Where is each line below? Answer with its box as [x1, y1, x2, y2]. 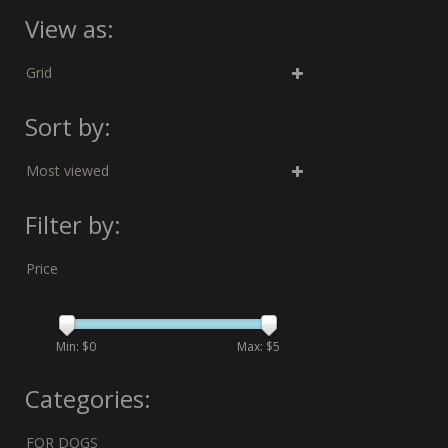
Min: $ [56, 337, 89, 355]
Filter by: [25, 207, 121, 241]
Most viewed [26, 160, 109, 180]
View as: [25, 11, 114, 45]
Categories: [25, 381, 151, 415]
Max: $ [237, 337, 273, 355]
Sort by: [25, 109, 111, 143]
